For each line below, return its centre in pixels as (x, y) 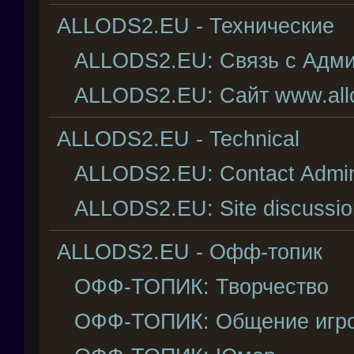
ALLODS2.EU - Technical (178, 139)
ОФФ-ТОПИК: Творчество (201, 287)
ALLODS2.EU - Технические (196, 26)
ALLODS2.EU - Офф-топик (190, 252)
